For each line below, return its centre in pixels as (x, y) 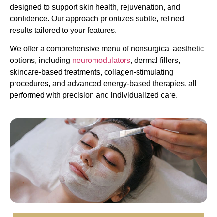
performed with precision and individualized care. (94, 95)
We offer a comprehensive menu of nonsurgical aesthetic (107, 49)
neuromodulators (101, 61)
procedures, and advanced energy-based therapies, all (103, 84)
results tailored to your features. (63, 30)
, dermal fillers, (155, 61)
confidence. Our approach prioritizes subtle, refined (97, 18)
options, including (41, 61)
